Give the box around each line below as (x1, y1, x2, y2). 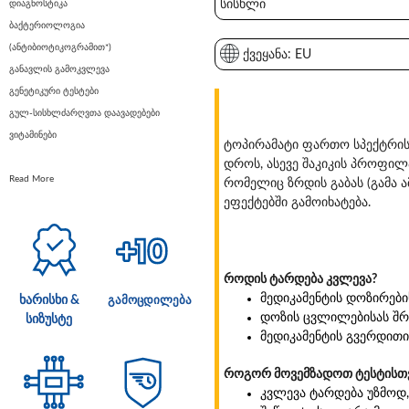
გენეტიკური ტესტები (9, 87, 99, 97)
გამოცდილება (107, 294, 192, 308)
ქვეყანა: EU (239, 48, 312, 62)
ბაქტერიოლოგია (9, 21, 85, 31)
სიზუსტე (26, 313, 73, 327)
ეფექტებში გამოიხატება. (224, 196, 372, 210)
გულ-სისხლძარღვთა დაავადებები (9, 109, 160, 119)
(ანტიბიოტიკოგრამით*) (9, 43, 111, 53)
